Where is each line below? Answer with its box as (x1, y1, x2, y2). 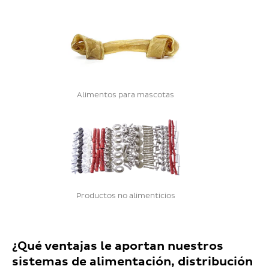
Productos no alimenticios (76, 192, 175, 201)
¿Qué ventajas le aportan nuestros (12, 239, 223, 254)
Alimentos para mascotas (77, 91, 174, 100)
